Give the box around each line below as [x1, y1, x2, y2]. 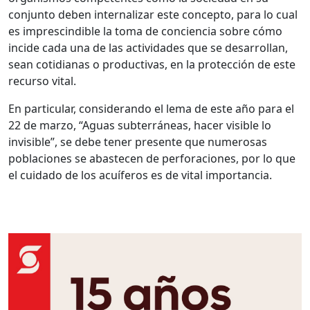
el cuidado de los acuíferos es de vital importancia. [8, 167, 272, 183]
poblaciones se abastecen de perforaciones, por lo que [8, 151, 295, 167]
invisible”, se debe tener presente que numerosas [8, 134, 267, 150]
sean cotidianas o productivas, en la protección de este [8, 57, 295, 73]
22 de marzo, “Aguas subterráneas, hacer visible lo [8, 118, 271, 134]
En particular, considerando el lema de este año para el [8, 101, 294, 117]
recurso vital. [8, 73, 76, 89]
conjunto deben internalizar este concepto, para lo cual [8, 7, 298, 23]
